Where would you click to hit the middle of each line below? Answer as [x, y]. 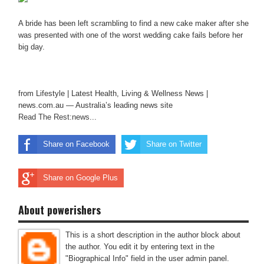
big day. [32, 47]
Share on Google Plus [80, 178]
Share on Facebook [76, 144]
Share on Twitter [174, 144]
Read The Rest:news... [57, 117]
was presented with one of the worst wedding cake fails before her [131, 35]
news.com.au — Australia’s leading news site [95, 105]
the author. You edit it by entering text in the [140, 246]
